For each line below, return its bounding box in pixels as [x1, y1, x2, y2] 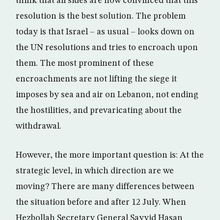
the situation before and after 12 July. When [16, 198, 186, 207]
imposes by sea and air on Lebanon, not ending [16, 90, 198, 99]
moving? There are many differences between [16, 182, 194, 191]
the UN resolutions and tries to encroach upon [16, 43, 198, 52]
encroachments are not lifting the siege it [16, 75, 177, 83]
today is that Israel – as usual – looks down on [16, 27, 194, 36]
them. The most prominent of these [16, 59, 154, 68]
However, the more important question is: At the [16, 151, 204, 160]
